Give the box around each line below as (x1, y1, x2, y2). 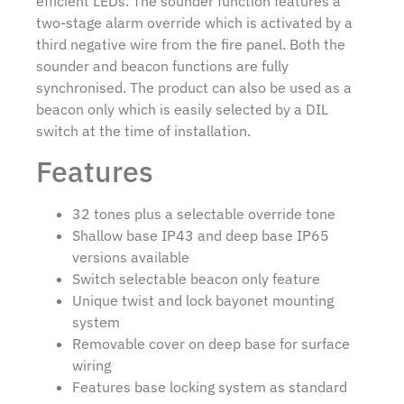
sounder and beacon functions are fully (36, 56, 289, 75)
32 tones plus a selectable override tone (72, 204, 335, 223)
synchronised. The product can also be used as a (36, 78, 352, 96)
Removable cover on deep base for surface (72, 334, 350, 353)
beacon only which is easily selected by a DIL (36, 99, 328, 118)
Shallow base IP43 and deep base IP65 (72, 225, 329, 244)
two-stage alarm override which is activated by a (36, 13, 353, 32)
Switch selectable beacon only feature (72, 269, 320, 288)
